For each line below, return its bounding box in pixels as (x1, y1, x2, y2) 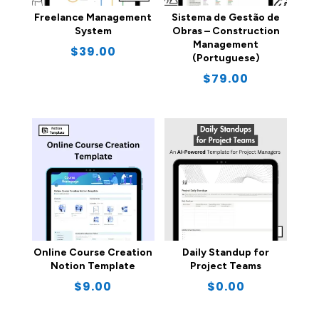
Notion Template (51, 259, 136, 272)
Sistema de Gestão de (172, 11, 281, 24)
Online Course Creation (33, 246, 153, 258)
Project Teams (190, 259, 262, 272)
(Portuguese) (192, 52, 260, 65)
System (74, 25, 112, 38)
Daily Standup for (182, 246, 270, 258)
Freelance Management (34, 11, 152, 24)
